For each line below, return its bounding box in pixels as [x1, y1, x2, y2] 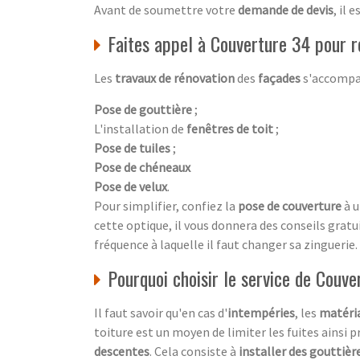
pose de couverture [238, 197, 342, 214]
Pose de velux [94, 178, 167, 194]
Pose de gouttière [94, 100, 192, 117]
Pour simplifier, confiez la [94, 197, 238, 214]
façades [258, 69, 301, 86]
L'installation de [94, 120, 186, 137]
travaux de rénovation [115, 69, 235, 86]
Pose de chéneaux [94, 158, 190, 175]
